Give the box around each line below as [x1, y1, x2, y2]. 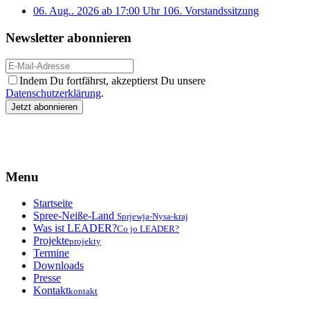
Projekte [33, 235, 69, 247]
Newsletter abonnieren [6, 30, 131, 46]
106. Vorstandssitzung [163, 5, 259, 17]
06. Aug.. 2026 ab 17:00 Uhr [33, 5, 160, 17]
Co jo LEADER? [117, 224, 179, 235]
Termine [33, 247, 69, 259]
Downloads [33, 259, 84, 272]
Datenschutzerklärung [6, 86, 101, 99]
